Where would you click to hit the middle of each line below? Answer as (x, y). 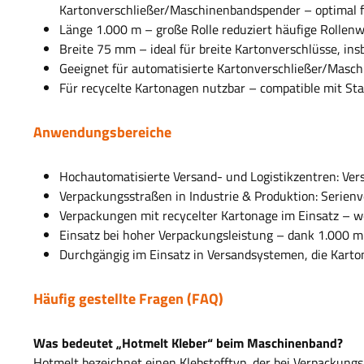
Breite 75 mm (97, 49)
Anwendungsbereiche (102, 132)
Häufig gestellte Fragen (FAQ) (128, 299)
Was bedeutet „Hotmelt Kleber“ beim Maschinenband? (188, 343)
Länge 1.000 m (100, 30)
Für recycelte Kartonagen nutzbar (152, 88)
